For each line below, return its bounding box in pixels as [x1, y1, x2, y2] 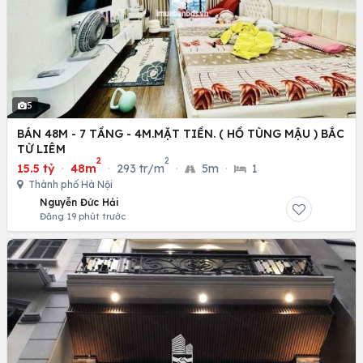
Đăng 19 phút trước [40, 211, 126, 223]
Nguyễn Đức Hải [40, 196, 119, 209]
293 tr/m [117, 161, 164, 177]
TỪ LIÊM [17, 142, 66, 157]
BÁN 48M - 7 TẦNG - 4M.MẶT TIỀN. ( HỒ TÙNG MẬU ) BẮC [17, 126, 344, 142]
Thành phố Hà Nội [26, 178, 113, 191]
